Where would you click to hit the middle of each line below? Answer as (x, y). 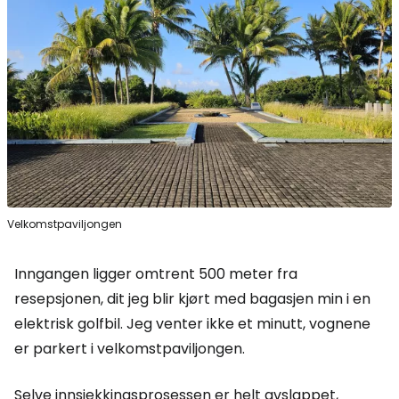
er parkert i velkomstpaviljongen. (130, 348)
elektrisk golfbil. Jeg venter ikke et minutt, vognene (192, 323)
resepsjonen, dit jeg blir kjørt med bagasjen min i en (192, 298)
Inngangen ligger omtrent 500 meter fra (156, 273)
